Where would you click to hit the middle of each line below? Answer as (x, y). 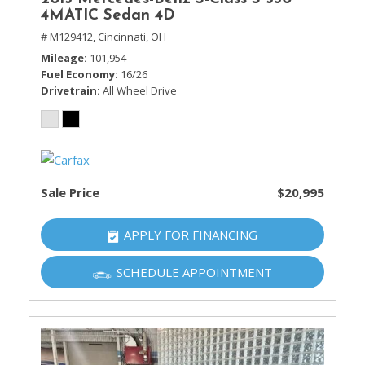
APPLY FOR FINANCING (191, 235)
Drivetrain (69, 90)
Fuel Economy (78, 74)
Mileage (62, 58)
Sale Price (70, 192)
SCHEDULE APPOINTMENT (194, 272)
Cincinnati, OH (132, 37)
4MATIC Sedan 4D (108, 16)
